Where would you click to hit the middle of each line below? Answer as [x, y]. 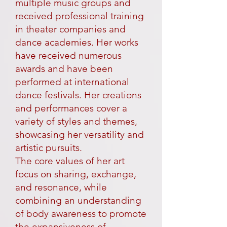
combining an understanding [78, 200]
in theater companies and [70, 29]
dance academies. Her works [77, 42]
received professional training [80, 16]
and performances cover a [71, 108]
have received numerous [68, 55]
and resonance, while [61, 187]
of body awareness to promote [81, 214]
